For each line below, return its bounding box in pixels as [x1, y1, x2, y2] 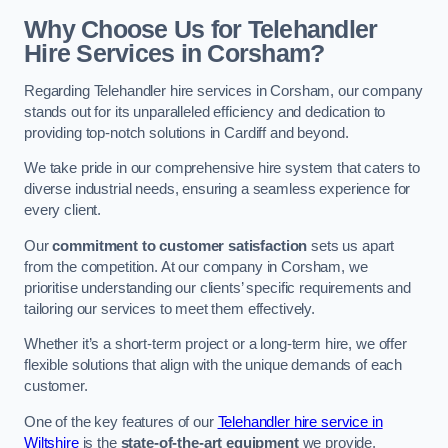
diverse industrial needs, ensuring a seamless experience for [24, 181, 411, 198]
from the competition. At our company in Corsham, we [24, 258, 368, 275]
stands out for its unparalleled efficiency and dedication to [24, 103, 386, 120]
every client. [24, 202, 102, 219]
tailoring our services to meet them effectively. [24, 300, 316, 317]
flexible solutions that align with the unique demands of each [24, 357, 403, 374]
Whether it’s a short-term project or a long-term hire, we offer [24, 336, 407, 353]
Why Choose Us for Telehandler [24, 16, 378, 44]
